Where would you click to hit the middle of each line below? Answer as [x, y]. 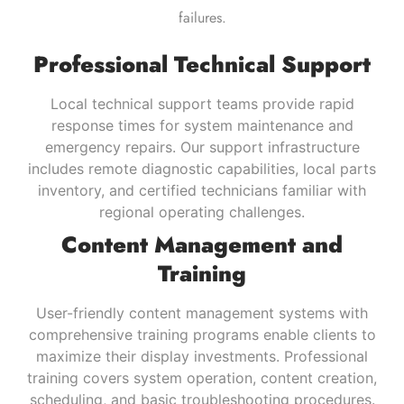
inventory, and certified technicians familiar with [202, 190]
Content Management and [202, 244]
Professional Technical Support [202, 64]
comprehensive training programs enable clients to [202, 334]
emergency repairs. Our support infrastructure [202, 147]
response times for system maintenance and [202, 125]
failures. [202, 17]
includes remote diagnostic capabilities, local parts [202, 168]
